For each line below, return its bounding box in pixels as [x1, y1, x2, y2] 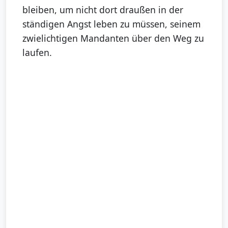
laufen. [22, 46, 52, 59]
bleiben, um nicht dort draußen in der [22, 4, 183, 16]
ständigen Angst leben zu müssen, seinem [22, 18, 201, 31]
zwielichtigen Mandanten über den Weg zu [22, 32, 204, 45]
